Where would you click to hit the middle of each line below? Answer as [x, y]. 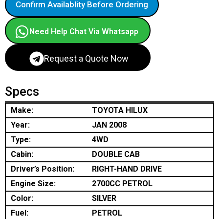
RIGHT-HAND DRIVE [127, 169]
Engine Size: [33, 184]
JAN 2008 [109, 125]
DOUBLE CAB [116, 154]
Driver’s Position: [43, 169]
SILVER [104, 198]
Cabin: [22, 154]
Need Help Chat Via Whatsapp [84, 32]
